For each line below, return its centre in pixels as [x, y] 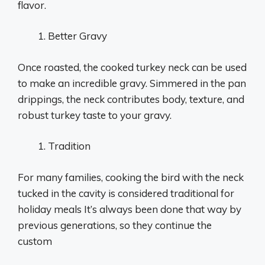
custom [35, 241]
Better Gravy [77, 36]
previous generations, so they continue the [115, 225]
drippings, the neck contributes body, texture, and [131, 99]
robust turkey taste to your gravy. [95, 115]
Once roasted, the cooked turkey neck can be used [132, 67]
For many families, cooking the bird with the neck [131, 177]
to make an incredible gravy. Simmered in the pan [132, 83]
